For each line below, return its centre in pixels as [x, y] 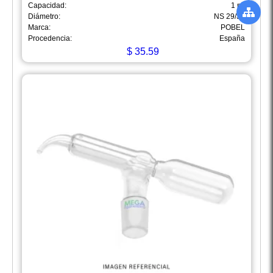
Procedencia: [50, 39]
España [232, 39]
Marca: [39, 28]
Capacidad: [47, 6]
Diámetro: [44, 17]
